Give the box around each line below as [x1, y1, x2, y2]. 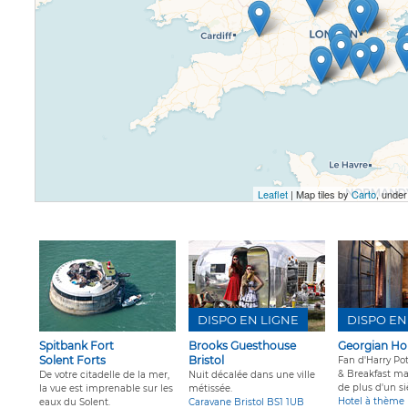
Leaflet [258, 187, 288, 202]
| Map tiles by [288, 187, 352, 202]
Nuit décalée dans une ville [189, 369, 315, 382]
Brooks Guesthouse [189, 339, 296, 353]
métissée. [189, 382, 232, 395]
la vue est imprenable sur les [39, 382, 173, 395]
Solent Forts [39, 353, 106, 368]
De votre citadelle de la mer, [39, 369, 169, 382]
